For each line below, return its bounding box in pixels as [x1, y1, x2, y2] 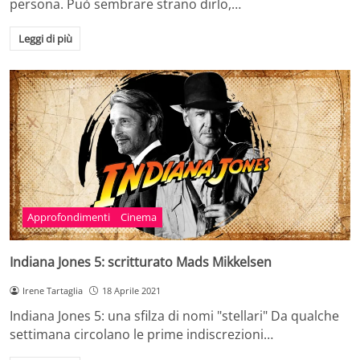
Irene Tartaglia [22, 284, 83, 297]
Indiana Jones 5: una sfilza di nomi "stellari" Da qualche [10, 307, 339, 325]
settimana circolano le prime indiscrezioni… [10, 325, 273, 344]
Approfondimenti [27, 210, 111, 225]
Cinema [121, 210, 157, 225]
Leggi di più [18, 31, 72, 46]
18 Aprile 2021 [101, 284, 161, 297]
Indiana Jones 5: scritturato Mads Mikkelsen [10, 252, 272, 271]
